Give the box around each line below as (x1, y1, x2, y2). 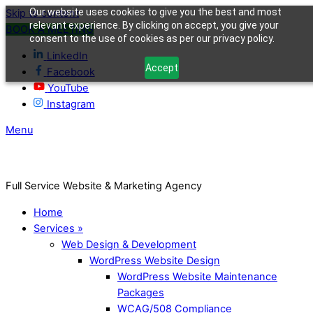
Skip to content (6, 7, 79, 20)
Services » (34, 221, 83, 235)
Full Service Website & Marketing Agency (6, 180, 202, 193)
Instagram (46, 97, 95, 110)
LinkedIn (46, 49, 88, 62)
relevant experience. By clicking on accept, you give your (29, 20, 279, 31)
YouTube (48, 81, 89, 94)
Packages (117, 286, 164, 299)
